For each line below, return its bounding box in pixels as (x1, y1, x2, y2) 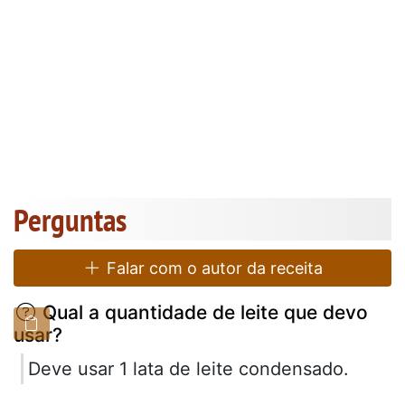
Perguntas (14, 198, 127, 240)
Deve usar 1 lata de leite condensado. (28, 357, 349, 380)
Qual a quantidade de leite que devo (37, 300, 369, 324)
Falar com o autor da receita (102, 258, 324, 278)
